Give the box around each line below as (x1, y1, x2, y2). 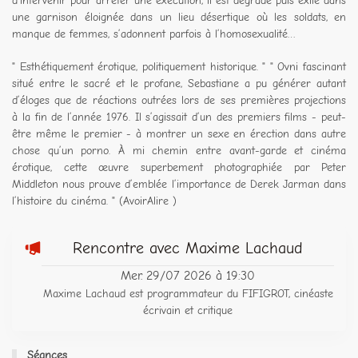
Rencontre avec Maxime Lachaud (73, 239, 303, 257)
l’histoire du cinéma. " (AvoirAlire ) (12, 194, 177, 208)
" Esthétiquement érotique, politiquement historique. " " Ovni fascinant (12, 60, 346, 74)
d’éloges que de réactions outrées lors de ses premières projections (12, 93, 346, 107)
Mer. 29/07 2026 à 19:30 (121, 268, 255, 284)
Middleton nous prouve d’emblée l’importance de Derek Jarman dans (12, 177, 346, 191)
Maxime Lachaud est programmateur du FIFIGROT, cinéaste (42, 287, 333, 301)
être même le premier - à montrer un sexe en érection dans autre (12, 127, 346, 141)
